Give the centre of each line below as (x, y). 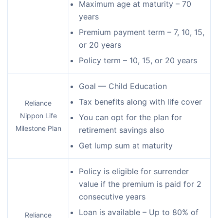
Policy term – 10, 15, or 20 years (138, 60)
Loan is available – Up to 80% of (139, 212)
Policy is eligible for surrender (134, 171)
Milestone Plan (38, 128)
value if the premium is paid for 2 (140, 184)
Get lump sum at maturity (126, 145)
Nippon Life (38, 115)
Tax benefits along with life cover (140, 101)
